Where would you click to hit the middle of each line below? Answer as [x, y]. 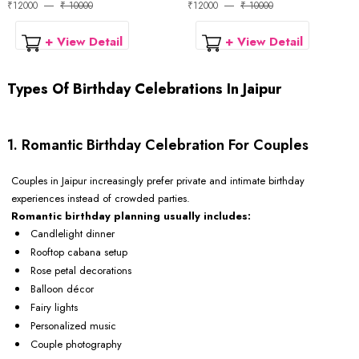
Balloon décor [62, 289]
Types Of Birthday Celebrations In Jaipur [144, 89]
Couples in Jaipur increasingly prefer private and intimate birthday [158, 181]
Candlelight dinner [73, 234]
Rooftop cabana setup [79, 252]
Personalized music [73, 326]
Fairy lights [54, 308]
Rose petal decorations [81, 271]
